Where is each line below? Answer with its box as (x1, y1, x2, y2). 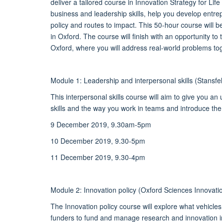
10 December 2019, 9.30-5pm (51, 135, 145, 146)
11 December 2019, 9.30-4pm (51, 152, 145, 162)
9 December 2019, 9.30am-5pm (51, 119, 151, 129)
